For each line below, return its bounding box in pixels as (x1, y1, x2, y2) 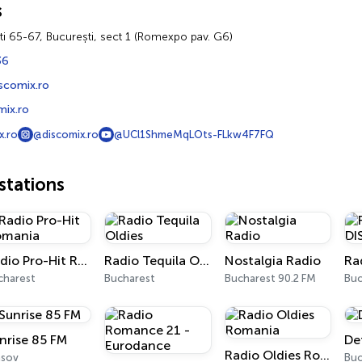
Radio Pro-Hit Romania (77, 253, 87, 268)
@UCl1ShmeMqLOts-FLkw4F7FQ (114, 128, 274, 141)
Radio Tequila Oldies (200, 253, 210, 268)
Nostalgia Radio (224, 253, 321, 268)
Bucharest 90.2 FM (224, 272, 316, 284)
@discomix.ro (33, 128, 99, 141)
